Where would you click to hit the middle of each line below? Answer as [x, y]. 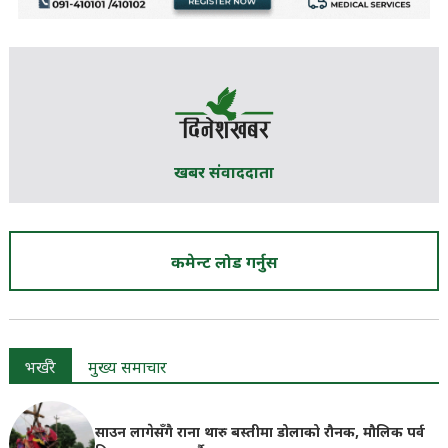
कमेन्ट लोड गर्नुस [224, 265]
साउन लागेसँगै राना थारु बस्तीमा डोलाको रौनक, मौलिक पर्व [259, 434]
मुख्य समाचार [127, 370]
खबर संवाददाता [224, 175]
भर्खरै [40, 370]
